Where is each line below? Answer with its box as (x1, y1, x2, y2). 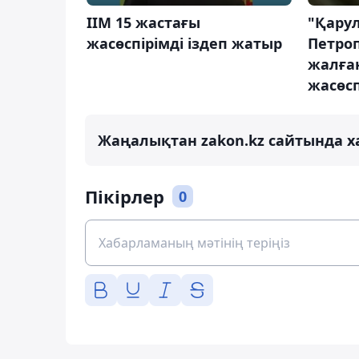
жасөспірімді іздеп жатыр (87, 33, 282, 53)
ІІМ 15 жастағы (87, 12, 200, 32)
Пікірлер (85, 184, 164, 208)
